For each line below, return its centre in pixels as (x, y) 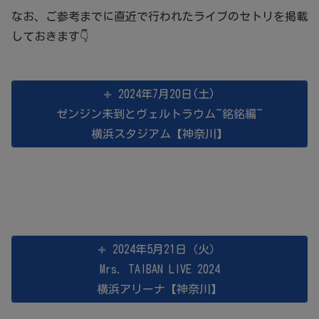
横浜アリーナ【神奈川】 (159, 289)
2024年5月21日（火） (167, 250)
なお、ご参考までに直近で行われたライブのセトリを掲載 (159, 17)
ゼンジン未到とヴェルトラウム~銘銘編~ (159, 114)
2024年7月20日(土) (167, 94)
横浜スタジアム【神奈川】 (159, 134)
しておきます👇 (50, 37)
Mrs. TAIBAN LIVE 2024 (159, 270)
